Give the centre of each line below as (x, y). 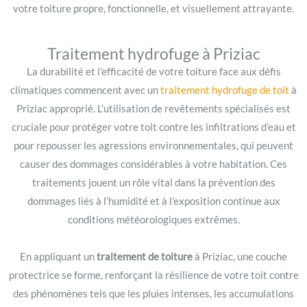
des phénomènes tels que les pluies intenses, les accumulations (153, 293)
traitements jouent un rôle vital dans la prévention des (153, 182)
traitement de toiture (146, 256)
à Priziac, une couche (241, 256)
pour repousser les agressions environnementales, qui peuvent (153, 145)
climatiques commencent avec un (85, 90)
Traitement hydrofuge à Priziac (153, 53)
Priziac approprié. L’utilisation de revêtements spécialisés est (153, 108)
